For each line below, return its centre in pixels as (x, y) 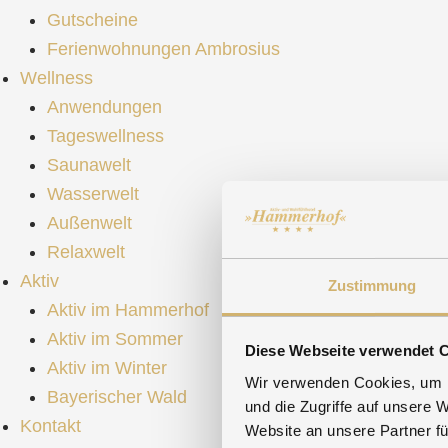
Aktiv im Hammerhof (128, 309)
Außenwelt (89, 222)
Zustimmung (372, 285)
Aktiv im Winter (107, 367)
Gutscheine (92, 19)
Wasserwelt (93, 193)
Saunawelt (89, 164)
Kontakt (50, 425)
